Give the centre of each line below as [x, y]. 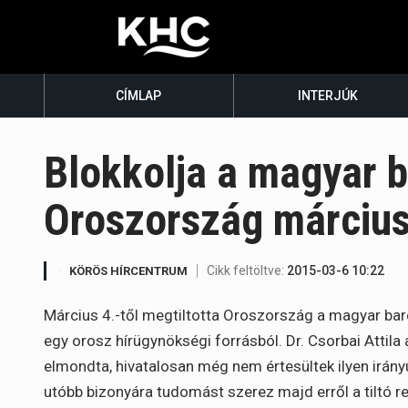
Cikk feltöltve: [247, 271]
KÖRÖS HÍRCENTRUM [128, 271]
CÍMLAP [139, 96]
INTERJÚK [328, 96]
